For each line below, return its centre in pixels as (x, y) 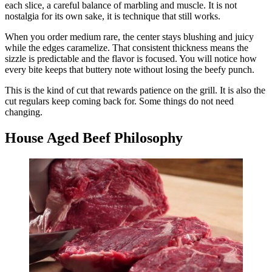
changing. (24, 112)
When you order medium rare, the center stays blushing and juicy (129, 37)
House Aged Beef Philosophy (94, 138)
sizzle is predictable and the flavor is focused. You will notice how (131, 59)
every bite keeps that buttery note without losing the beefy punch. (130, 70)
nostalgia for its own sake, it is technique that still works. (113, 16)
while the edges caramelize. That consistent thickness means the (127, 48)
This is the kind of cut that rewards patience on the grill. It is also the (135, 90)
